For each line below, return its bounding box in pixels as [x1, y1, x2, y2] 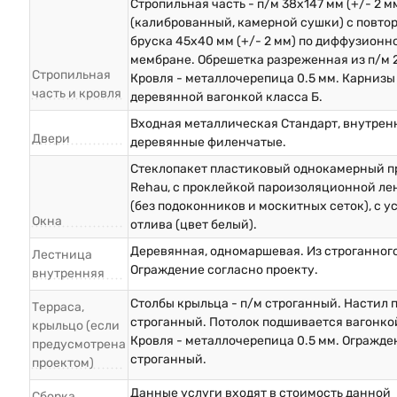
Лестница [32, 247, 92, 263]
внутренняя [32, 266, 105, 282]
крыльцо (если [32, 318, 120, 334]
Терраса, [32, 300, 84, 315]
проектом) [32, 355, 94, 371]
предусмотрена [32, 337, 126, 353]
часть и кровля [32, 86, 121, 102]
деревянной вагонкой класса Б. [130, 90, 323, 105]
